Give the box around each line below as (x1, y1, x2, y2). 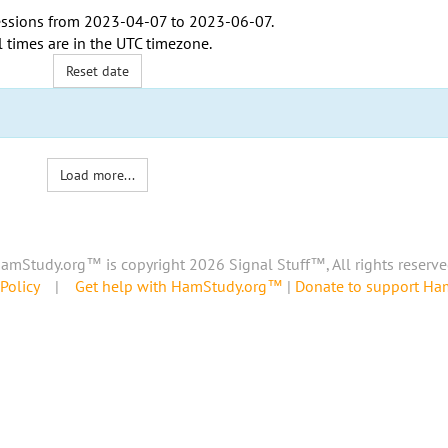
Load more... (60, 166, 136, 184)
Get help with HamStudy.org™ (75, 276, 283, 297)
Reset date (66, 62, 130, 80)
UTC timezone (115, 33, 209, 53)
